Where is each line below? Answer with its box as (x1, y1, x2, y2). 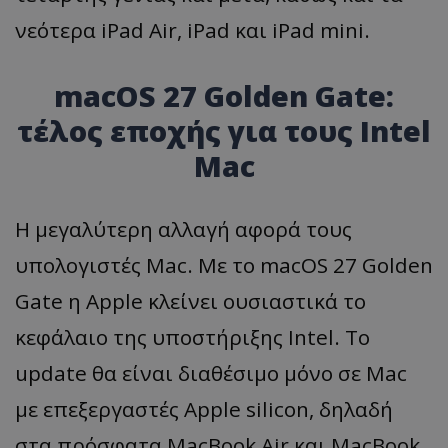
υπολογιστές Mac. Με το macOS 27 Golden (15, 250, 433, 279)
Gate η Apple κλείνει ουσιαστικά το (15, 286, 366, 315)
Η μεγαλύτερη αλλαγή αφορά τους (15, 214, 352, 243)
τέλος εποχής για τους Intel (17, 110, 431, 150)
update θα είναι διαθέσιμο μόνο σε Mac (15, 358, 407, 387)
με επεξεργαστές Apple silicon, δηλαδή (15, 394, 393, 423)
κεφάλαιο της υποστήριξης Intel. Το (15, 322, 370, 351)
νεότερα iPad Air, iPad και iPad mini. (15, 15, 370, 44)
